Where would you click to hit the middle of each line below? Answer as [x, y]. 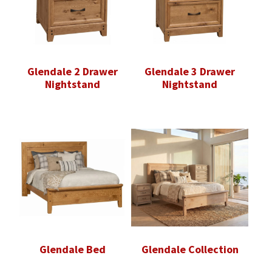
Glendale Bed [72, 250]
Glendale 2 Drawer [72, 72]
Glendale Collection [190, 250]
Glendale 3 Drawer [190, 72]
